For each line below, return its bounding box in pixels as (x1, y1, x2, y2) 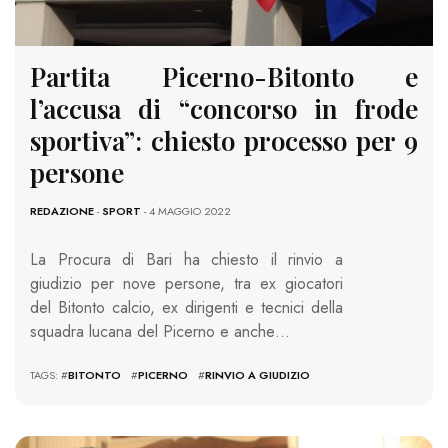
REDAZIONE (30, 203, 94, 220)
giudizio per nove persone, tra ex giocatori (30, 272, 343, 296)
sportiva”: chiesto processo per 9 (30, 123, 418, 159)
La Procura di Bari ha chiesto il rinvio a (30, 248, 343, 272)
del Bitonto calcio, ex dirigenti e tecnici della (30, 296, 343, 320)
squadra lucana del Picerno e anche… (30, 320, 290, 344)
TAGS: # (30, 367, 68, 384)
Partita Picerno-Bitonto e (30, 59, 418, 95)
